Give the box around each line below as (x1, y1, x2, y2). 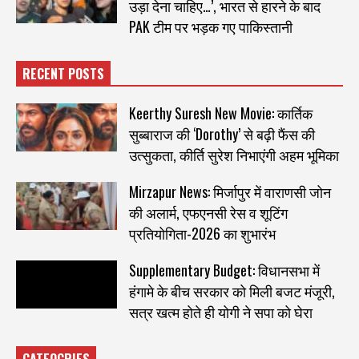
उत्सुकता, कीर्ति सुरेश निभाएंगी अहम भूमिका (128, 143, 339, 165)
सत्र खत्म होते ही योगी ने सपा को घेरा (128, 301, 313, 322)
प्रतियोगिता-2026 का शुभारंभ (128, 222, 276, 244)
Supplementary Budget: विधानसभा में (128, 259, 320, 280)
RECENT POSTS (22, 63, 104, 83)
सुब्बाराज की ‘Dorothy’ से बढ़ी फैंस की (128, 123, 315, 144)
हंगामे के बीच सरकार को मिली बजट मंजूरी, (128, 280, 335, 301)
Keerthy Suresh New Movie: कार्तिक (128, 102, 313, 123)
